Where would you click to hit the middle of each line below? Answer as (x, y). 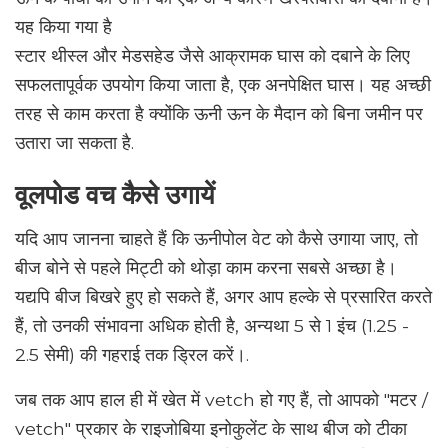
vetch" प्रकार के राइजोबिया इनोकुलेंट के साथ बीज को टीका (211, 429)
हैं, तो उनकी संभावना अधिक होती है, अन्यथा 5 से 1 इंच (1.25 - (212, 326)
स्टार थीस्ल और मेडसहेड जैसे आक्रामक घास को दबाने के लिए (212, 56)
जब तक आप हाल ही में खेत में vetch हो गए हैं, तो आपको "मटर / (221, 400)
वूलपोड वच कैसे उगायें (114, 195)
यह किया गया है (63, 27)
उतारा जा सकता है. (74, 143)
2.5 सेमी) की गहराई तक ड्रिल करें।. (132, 355)
